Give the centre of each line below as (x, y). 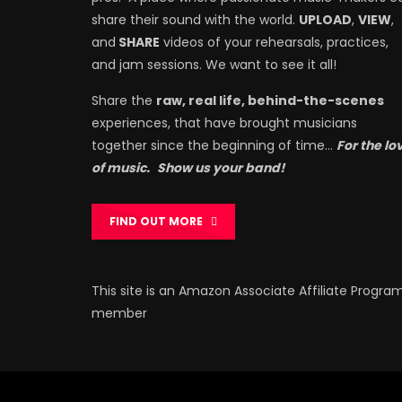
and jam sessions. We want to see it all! (214, 64)
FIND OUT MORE (160, 221)
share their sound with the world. (195, 19)
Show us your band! (221, 167)
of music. (121, 167)
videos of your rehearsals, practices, (274, 42)
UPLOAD (325, 19)
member (119, 313)
